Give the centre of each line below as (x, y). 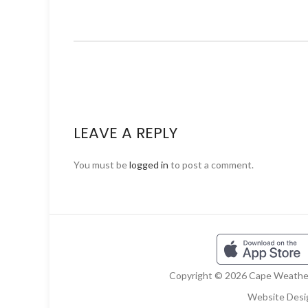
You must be (101, 165)
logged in (149, 165)
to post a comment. (211, 165)
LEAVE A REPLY (125, 133)
